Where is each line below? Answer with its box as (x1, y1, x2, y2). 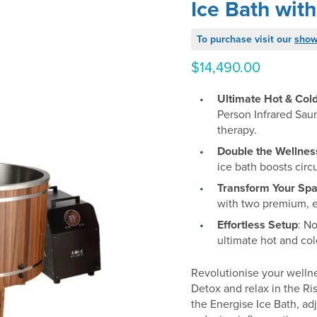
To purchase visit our (197, 32, 295, 47)
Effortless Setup (217, 217, 299, 234)
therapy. (217, 122, 258, 139)
